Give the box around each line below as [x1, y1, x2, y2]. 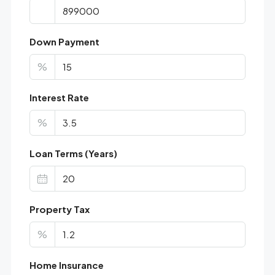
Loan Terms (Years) [29, 147, 117, 159]
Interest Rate [29, 91, 89, 103]
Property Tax [29, 203, 90, 215]
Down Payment [29, 35, 99, 47]
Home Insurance [29, 258, 104, 271]
